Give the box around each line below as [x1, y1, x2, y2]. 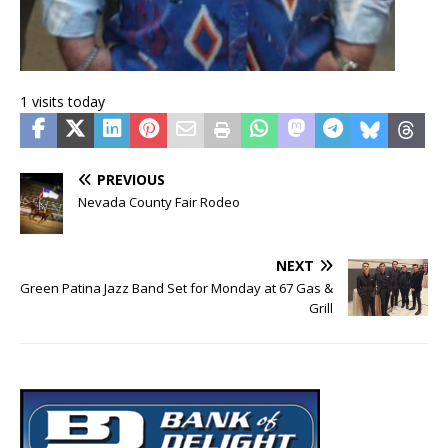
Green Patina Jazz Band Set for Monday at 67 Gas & [20, 278, 333, 297]
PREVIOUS [97, 170, 165, 190]
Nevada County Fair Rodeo [78, 193, 240, 212]
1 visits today [20, 92, 105, 112]
